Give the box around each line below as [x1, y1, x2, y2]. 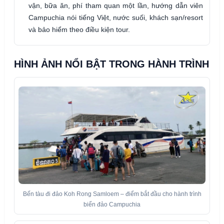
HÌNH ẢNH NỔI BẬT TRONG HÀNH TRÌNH [14, 58, 209, 69]
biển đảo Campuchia [83, 201, 140, 208]
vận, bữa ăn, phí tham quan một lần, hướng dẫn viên [28, 1, 203, 9]
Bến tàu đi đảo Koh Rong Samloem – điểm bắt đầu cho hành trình [22, 190, 201, 198]
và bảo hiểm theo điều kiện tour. [28, 25, 130, 33]
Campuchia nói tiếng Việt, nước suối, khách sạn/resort [28, 13, 203, 21]
